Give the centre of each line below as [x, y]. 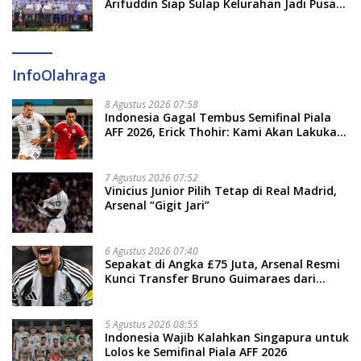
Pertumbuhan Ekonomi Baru [185, 19]
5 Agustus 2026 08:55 [151, 325]
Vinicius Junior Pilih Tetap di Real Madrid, [221, 191]
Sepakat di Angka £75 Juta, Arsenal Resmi [222, 264]
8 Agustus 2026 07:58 [151, 105]
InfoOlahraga [59, 75]
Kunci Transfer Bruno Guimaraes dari [210, 279]
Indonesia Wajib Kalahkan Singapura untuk [227, 338]
